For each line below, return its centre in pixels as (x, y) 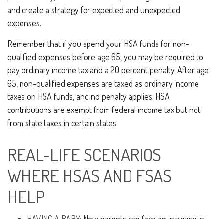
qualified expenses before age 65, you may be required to (105, 57)
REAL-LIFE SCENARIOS (84, 154)
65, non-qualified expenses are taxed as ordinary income (103, 83)
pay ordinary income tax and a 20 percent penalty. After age (108, 70)
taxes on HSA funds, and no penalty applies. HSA (88, 96)
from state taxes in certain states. (63, 123)
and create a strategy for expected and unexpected (94, 10)
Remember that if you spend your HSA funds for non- (98, 44)
